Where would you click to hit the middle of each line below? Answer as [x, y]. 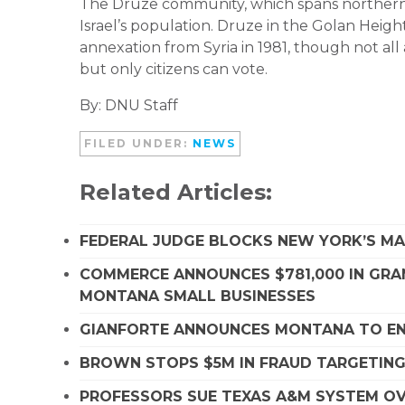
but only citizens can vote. [174, 69]
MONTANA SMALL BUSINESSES [198, 296]
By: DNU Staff [129, 105]
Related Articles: [176, 192]
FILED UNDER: [138, 143]
